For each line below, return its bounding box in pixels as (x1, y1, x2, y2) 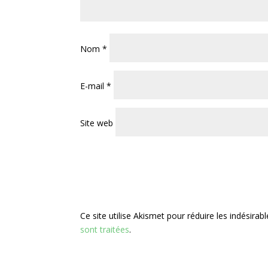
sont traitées (80, 224, 130, 236)
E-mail (80, 80, 107, 92)
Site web (80, 117, 114, 129)
